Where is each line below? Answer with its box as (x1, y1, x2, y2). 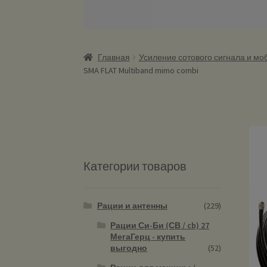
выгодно (110, 242, 148, 253)
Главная (97, 52, 130, 63)
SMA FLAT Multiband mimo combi (83, 65, 199, 76)
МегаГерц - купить (110, 231, 186, 242)
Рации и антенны (97, 200, 167, 211)
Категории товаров (83, 159, 187, 174)
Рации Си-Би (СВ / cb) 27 (110, 219, 210, 231)
